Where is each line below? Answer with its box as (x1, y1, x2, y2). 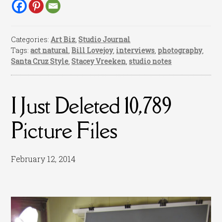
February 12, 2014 (11, 153, 76, 164)
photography (158, 45, 203, 55)
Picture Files (11, 115, 117, 144)
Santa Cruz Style (11, 56, 69, 66)
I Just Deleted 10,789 (11, 91, 172, 119)
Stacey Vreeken (71, 56, 126, 66)
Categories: (11, 34, 51, 44)
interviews (116, 45, 155, 55)
